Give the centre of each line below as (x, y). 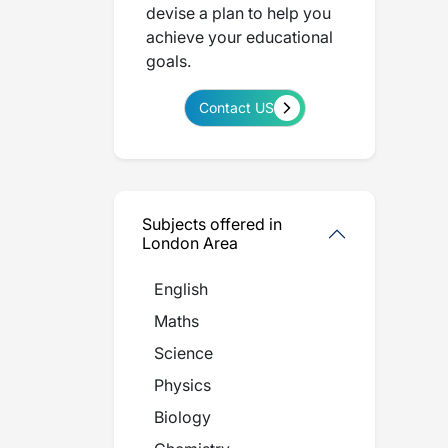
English (181, 289)
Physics (182, 385)
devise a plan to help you (238, 13)
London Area (190, 243)
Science (183, 353)
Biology (182, 417)
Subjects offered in (212, 224)
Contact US (236, 107)
